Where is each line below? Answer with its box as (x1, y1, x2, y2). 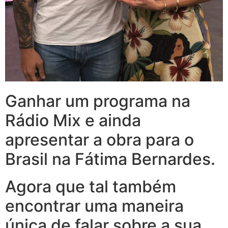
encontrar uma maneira (5, 196, 184, 216)
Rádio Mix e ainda (5, 110, 141, 131)
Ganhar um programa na (5, 91, 190, 111)
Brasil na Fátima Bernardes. (5, 149, 215, 169)
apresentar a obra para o (5, 130, 194, 150)
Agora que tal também (5, 177, 176, 197)
